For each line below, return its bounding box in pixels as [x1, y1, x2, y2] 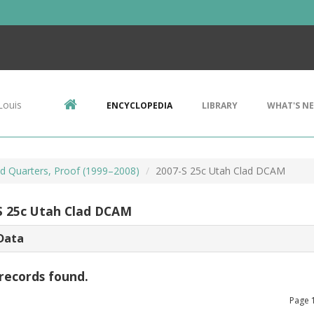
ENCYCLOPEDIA [107, 100, 172, 111]
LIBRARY [202, 100, 238, 111]
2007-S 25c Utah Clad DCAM [156, 164, 285, 177]
